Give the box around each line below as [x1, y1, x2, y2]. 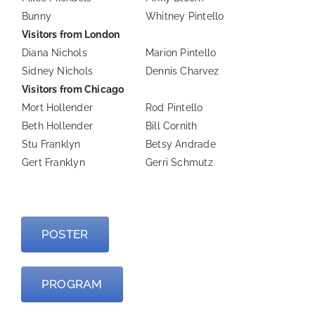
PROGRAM [41, 277, 103, 292]
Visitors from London [21, 29, 120, 41]
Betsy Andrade [145, 139, 216, 150]
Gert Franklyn [21, 157, 85, 169]
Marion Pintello [145, 47, 217, 59]
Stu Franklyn [21, 139, 81, 150]
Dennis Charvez [145, 65, 219, 77]
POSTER [41, 227, 89, 242]
